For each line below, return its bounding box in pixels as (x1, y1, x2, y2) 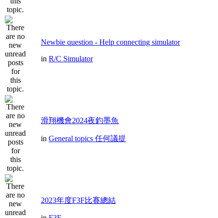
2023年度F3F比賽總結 (41, 196, 116, 204)
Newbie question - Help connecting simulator (41, 38, 180, 46)
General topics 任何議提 (49, 134, 126, 143)
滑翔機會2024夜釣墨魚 (41, 116, 119, 125)
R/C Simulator (49, 54, 93, 63)
